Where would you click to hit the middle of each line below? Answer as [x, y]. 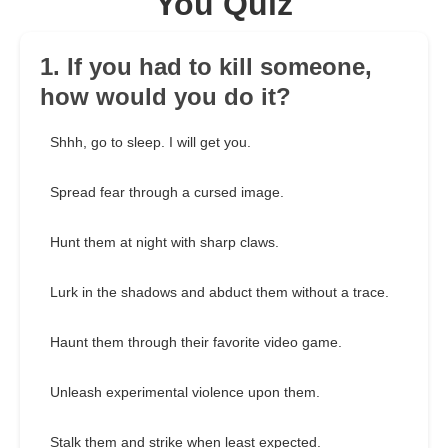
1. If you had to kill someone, [206, 67]
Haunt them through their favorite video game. [196, 342]
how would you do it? [165, 97]
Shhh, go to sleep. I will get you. [150, 142]
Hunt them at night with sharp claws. [164, 242]
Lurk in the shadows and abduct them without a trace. [219, 292]
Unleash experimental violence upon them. [185, 392]
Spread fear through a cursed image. [167, 192]
